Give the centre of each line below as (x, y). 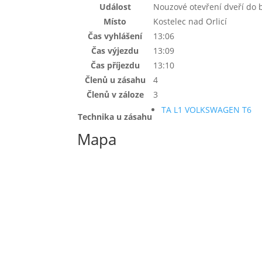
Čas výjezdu (115, 50)
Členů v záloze (115, 94)
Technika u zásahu (115, 116)
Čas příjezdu (115, 65)
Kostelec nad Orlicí (190, 21)
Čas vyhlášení (115, 36)
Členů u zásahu (115, 80)
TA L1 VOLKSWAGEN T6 (206, 109)
